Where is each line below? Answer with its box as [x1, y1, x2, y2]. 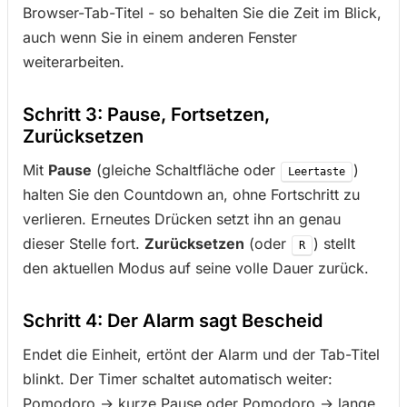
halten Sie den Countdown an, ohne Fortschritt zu [23, 185, 360, 203]
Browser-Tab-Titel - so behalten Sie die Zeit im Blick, [23, 4, 382, 22]
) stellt [313, 234, 355, 253]
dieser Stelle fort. [23, 234, 144, 253]
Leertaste [288, 165, 345, 178]
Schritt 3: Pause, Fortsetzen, [23, 104, 270, 125]
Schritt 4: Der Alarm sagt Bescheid [23, 310, 323, 332]
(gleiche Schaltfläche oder [92, 161, 280, 179]
